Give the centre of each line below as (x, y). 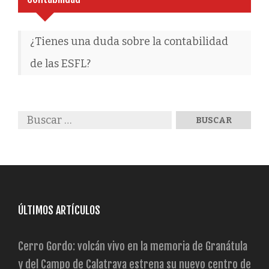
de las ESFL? (60, 64)
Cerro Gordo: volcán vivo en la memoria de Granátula (133, 246)
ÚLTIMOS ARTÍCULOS (59, 210)
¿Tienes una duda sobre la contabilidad (129, 42)
